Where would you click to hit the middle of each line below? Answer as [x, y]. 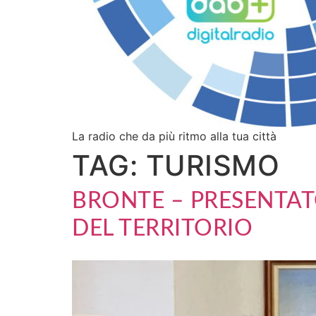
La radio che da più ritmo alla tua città [174, 136]
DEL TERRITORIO [162, 229]
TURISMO [212, 165]
